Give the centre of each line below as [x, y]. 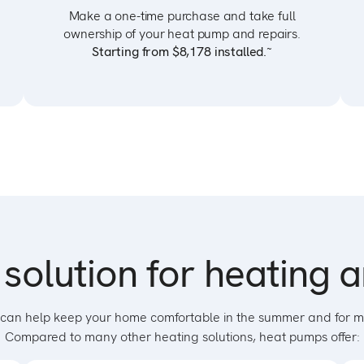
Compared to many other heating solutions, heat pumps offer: [182, 337]
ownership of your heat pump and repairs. [182, 34]
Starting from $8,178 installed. [180, 52]
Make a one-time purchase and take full [182, 16]
